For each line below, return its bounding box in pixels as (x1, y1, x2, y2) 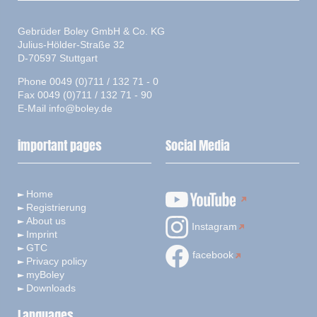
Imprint (26, 229, 57, 240)
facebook (192, 249, 234, 261)
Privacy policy (26, 255, 87, 267)
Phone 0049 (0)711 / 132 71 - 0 (18, 76, 158, 87)
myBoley (26, 269, 64, 280)
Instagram (192, 221, 237, 232)
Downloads (26, 282, 76, 294)
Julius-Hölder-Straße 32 (18, 39, 125, 50)
